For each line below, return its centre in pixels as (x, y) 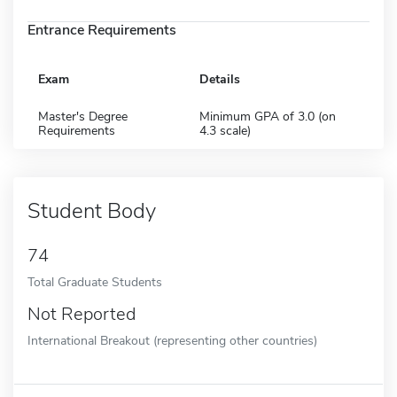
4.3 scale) (225, 130)
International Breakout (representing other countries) (172, 340)
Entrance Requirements (102, 30)
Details (220, 79)
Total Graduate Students (95, 281)
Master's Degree (83, 116)
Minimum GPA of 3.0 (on (268, 116)
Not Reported (82, 314)
